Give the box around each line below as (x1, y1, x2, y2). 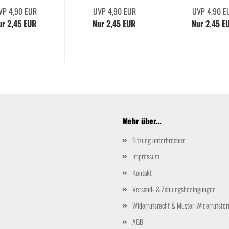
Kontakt (132, 167, 152, 178)
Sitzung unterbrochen (132, 134, 186, 146)
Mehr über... (122, 114, 162, 127)
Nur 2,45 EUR (93, 17, 136, 30)
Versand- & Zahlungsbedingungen (132, 184, 216, 195)
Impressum (132, 151, 159, 162)
